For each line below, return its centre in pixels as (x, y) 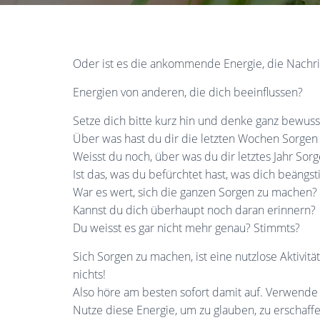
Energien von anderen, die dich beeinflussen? (188, 92)
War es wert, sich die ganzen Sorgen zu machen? (195, 192)
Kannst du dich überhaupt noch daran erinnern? (194, 210)
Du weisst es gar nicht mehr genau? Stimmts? (186, 228)
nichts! (89, 274)
